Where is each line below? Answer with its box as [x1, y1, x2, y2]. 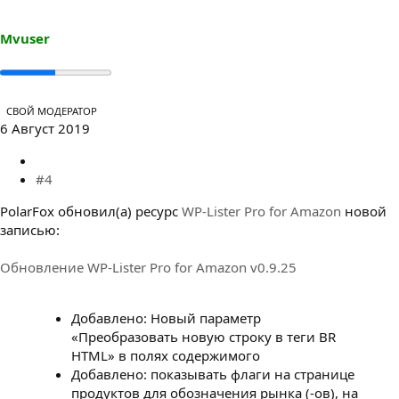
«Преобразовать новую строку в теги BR [71, 327, 336, 346]
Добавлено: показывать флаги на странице [71, 364, 354, 383]
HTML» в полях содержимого [71, 346, 260, 364]
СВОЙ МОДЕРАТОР [6, 103, 97, 118]
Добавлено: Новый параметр [71, 308, 261, 327]
